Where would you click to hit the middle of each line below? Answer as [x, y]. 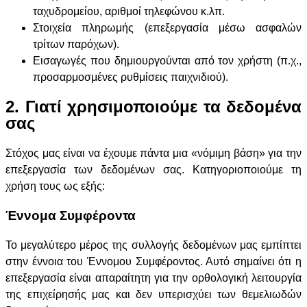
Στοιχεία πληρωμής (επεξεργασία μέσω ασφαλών [167, 27]
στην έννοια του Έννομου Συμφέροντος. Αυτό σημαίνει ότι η [153, 261]
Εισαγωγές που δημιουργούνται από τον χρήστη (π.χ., [167, 60]
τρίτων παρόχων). [76, 44]
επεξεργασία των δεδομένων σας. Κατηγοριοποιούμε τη [153, 170]
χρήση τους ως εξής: [55, 186]
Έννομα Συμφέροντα [71, 216]
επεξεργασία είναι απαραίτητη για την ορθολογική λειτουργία [153, 278]
